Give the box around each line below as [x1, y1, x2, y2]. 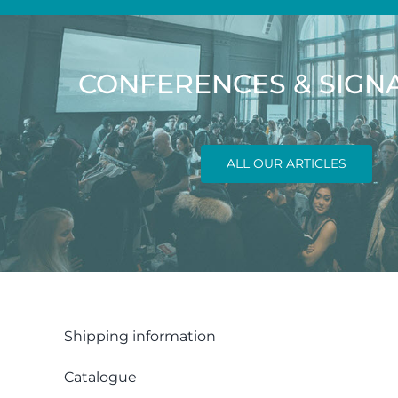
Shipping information [63, 327, 216, 345]
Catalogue [63, 368, 137, 386]
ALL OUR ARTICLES [227, 155, 347, 171]
